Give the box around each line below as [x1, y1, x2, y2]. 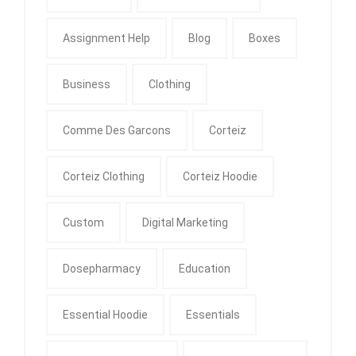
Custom [63, 215, 104, 229]
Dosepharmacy [63, 261, 141, 275]
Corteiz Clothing [63, 169, 145, 183]
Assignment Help [63, 31, 150, 44]
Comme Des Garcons [63, 123, 171, 137]
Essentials [186, 308, 240, 321]
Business [63, 77, 110, 91]
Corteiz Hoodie [183, 169, 257, 183]
